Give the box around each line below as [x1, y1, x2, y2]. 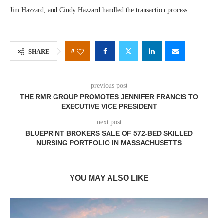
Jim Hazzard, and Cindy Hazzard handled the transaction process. [10, 6, 189, 14]
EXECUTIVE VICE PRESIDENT [61, 102, 157, 110]
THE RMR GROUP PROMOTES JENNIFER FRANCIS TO [20, 93, 198, 101]
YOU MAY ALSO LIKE [69, 174, 149, 182]
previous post [91, 82, 127, 89]
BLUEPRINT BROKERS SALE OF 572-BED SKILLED [25, 129, 193, 137]
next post [96, 118, 122, 126]
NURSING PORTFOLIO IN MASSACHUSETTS [36, 139, 182, 146]
